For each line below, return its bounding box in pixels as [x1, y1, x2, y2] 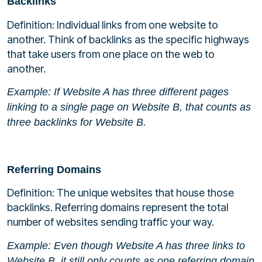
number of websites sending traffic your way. [7, 216, 214, 229]
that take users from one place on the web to [7, 47, 215, 60]
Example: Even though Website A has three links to [7, 239, 245, 251]
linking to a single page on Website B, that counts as [7, 101, 251, 113]
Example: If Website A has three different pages [7, 85, 229, 98]
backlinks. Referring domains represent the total [7, 201, 228, 214]
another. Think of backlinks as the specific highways [7, 33, 249, 46]
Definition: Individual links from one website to [7, 18, 218, 31]
